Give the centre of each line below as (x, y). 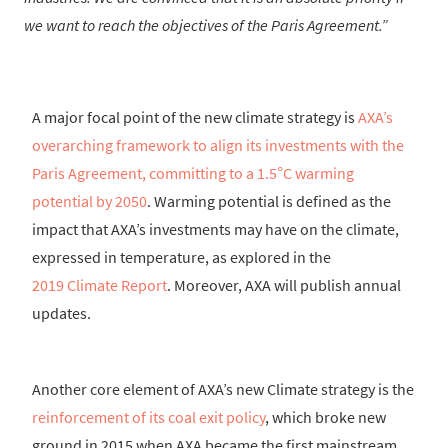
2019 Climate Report (99, 285)
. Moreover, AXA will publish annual (284, 285)
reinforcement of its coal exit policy (148, 417)
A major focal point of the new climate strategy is (195, 117)
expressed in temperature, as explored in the (181, 257)
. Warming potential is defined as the (269, 201)
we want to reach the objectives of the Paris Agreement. (202, 25)
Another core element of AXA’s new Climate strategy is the (223, 389)
